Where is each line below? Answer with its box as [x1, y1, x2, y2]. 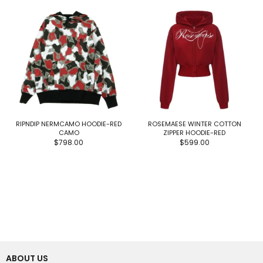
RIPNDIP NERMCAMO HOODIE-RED [16, 119, 122, 129]
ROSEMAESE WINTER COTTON [147, 119, 241, 129]
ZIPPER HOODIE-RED [163, 127, 225, 137]
